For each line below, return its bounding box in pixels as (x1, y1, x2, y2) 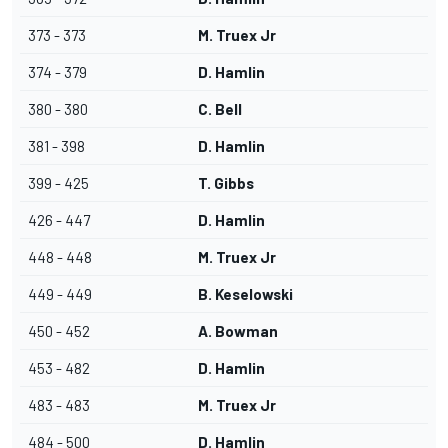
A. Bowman (198, 322, 278, 341)
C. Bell (198, 100, 242, 119)
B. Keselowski (198, 285, 293, 304)
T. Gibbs (198, 174, 254, 193)
